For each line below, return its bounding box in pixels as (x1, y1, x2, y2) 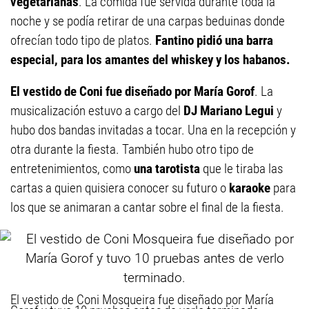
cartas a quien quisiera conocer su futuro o (10, 180, 226, 196)
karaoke (226, 180, 270, 196)
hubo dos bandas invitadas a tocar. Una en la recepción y (10, 122, 296, 138)
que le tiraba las (203, 161, 283, 177)
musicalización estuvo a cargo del (10, 103, 183, 119)
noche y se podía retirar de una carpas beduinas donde (10, 13, 285, 29)
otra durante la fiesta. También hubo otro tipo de (10, 141, 254, 157)
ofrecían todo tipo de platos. (10, 32, 155, 48)
